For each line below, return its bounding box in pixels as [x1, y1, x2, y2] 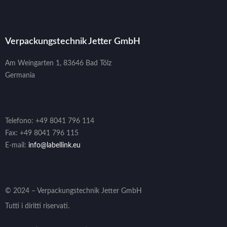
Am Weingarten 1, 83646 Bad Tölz [5, 59, 111, 67]
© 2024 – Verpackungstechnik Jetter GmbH [5, 187, 142, 195]
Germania [5, 71, 35, 79]
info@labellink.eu [28, 141, 81, 149]
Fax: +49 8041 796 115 [5, 129, 79, 137]
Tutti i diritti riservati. [5, 202, 69, 210]
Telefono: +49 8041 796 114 [5, 117, 94, 125]
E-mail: [5, 141, 28, 149]
